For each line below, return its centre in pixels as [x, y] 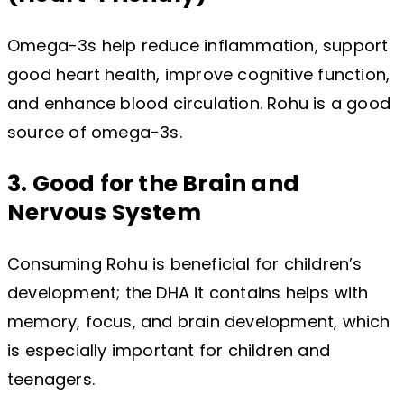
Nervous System [104, 213]
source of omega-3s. [95, 133]
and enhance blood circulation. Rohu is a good [199, 104]
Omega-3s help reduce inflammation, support [198, 46]
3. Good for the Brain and [153, 184]
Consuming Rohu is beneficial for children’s [185, 264]
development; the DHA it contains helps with [188, 293]
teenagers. [51, 380]
